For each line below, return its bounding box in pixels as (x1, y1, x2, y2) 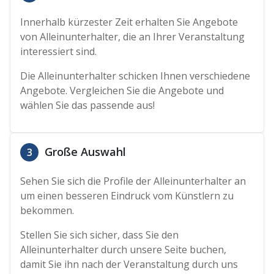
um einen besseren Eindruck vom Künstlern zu (20, 189, 234, 203)
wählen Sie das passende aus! (20, 98, 155, 113)
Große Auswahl (42, 144, 127, 160)
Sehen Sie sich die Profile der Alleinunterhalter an (20, 174, 246, 188)
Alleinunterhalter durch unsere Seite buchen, (20, 243, 227, 257)
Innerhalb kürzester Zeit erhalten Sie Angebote (20, 15, 239, 29)
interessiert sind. (20, 45, 97, 59)
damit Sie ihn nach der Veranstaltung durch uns (20, 257, 239, 272)
